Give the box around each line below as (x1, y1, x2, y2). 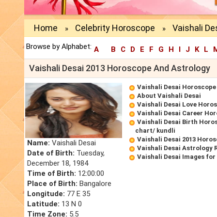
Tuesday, (75, 149, 105, 158)
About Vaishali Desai (137, 92, 201, 100)
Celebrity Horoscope (75, 23, 155, 33)
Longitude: (27, 189, 65, 199)
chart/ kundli (135, 127, 175, 135)
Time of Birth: (27, 169, 76, 178)
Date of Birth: (27, 149, 75, 158)
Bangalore (77, 179, 111, 188)
